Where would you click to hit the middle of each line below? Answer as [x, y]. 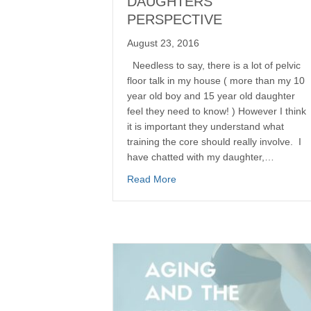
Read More [152, 179]
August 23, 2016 [163, 43]
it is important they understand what [205, 126]
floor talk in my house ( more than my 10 [216, 80]
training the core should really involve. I [214, 141]
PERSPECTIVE [175, 19]
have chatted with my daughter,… [201, 157]
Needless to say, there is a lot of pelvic [214, 65]
